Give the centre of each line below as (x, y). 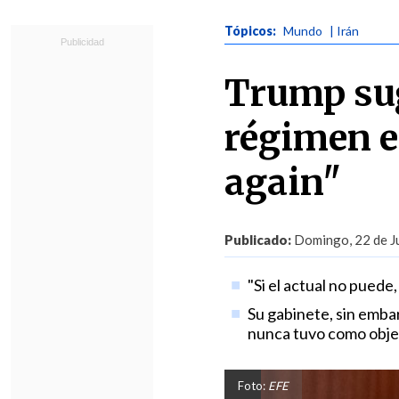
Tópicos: (252, 31)
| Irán (344, 31)
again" (283, 183)
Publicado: (258, 240)
